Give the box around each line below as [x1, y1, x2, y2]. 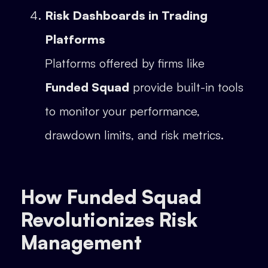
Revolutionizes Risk [21, 208, 197, 232]
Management [21, 230, 142, 255]
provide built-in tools [129, 80, 243, 95]
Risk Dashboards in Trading [45, 8, 208, 23]
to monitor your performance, [45, 103, 200, 119]
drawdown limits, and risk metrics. [45, 127, 224, 143]
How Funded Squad [21, 185, 202, 209]
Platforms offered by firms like [45, 56, 205, 71]
